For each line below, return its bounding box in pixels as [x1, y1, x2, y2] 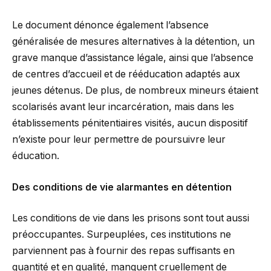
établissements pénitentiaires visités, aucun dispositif [12, 117, 248, 129]
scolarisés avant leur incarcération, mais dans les [12, 101, 234, 113]
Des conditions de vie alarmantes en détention [12, 181, 232, 193]
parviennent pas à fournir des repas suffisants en [12, 245, 235, 257]
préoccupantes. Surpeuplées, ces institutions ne [12, 229, 231, 241]
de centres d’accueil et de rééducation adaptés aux [12, 68, 240, 80]
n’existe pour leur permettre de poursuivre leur [12, 134, 226, 146]
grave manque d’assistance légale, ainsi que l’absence [12, 52, 253, 64]
